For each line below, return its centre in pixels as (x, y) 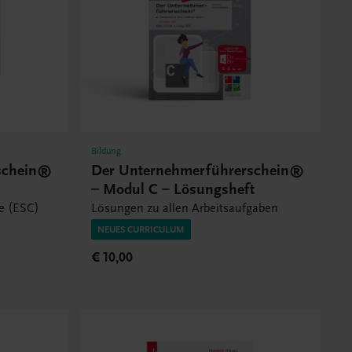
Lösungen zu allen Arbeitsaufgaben (184, 208)
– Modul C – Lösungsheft (172, 189)
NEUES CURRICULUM (141, 229)
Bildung (106, 150)
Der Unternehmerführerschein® (197, 170)
